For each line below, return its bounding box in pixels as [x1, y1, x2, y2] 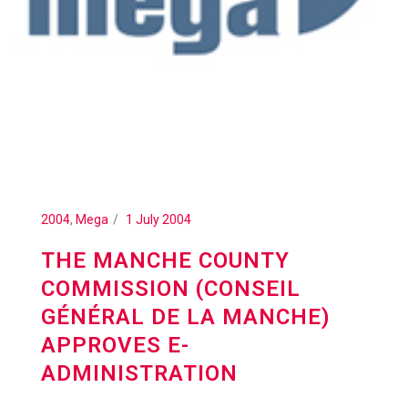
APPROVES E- [41, 332, 189, 358]
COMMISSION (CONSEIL [41, 276, 301, 301]
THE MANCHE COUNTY [41, 248, 290, 273]
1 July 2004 [126, 212, 191, 227]
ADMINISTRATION [41, 361, 238, 386]
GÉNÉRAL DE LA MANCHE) [41, 304, 331, 330]
